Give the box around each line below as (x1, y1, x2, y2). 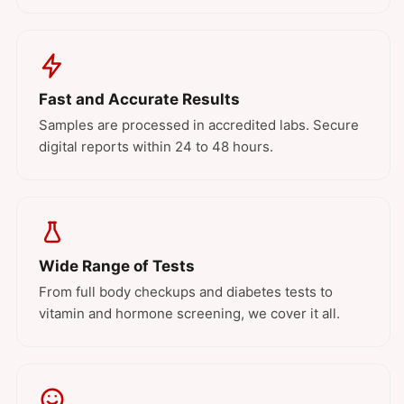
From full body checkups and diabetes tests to (39, 283, 333, 301)
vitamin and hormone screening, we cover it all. (39, 305, 340, 323)
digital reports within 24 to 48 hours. (39, 138, 273, 156)
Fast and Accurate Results (39, 90, 240, 109)
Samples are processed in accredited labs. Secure (39, 116, 359, 134)
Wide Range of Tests (39, 257, 195, 276)
